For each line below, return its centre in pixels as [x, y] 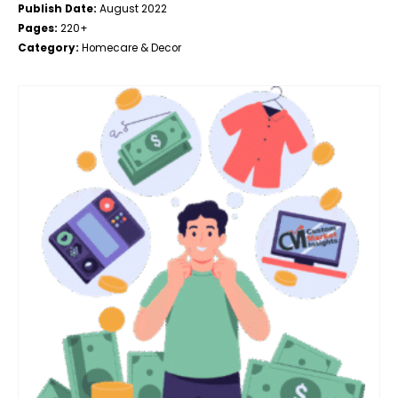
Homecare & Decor [130, 48]
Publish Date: [59, 9]
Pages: [38, 29]
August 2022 [133, 9]
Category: [48, 48]
